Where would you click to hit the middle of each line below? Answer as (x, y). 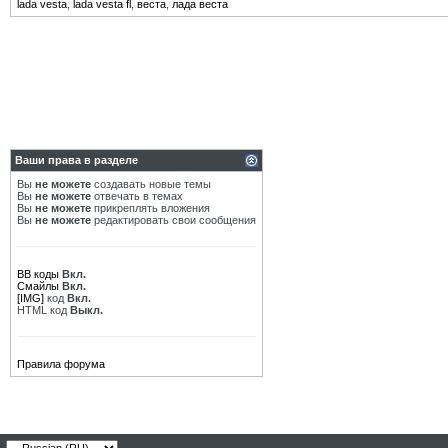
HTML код (43, 310)
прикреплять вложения (150, 208)
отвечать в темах (137, 196)
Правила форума (61, 364)
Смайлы (38, 286)
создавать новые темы (151, 184)
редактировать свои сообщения (173, 220)
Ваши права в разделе (76, 160)
